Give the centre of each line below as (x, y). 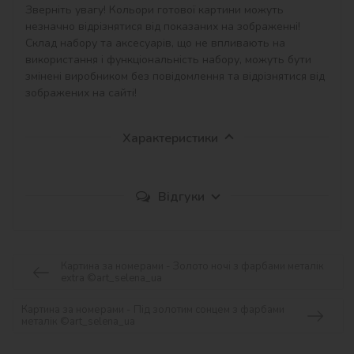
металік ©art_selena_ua (78, 321)
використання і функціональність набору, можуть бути (170, 60)
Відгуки (181, 197)
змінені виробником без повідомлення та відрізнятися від (177, 77)
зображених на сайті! (81, 93)
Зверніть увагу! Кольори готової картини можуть (156, 10)
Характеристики (170, 139)
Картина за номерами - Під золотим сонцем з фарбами (153, 309)
